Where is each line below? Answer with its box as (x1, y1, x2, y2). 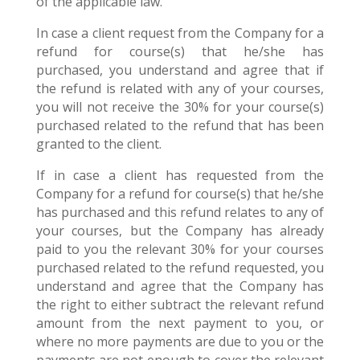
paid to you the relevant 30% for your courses (35, 240, 325, 258)
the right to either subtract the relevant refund (35, 296, 325, 313)
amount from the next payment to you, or (35, 314, 325, 332)
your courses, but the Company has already (35, 222, 325, 239)
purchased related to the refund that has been (35, 117, 325, 134)
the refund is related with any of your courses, (35, 80, 325, 97)
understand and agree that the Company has (35, 277, 325, 295)
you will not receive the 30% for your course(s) (35, 98, 325, 116)
